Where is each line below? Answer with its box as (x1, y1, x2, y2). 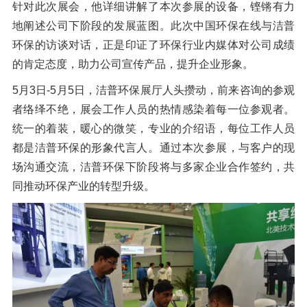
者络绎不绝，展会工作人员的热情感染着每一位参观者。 (12, 103, 295, 116)
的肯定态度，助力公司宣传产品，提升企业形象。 (12, 58, 254, 71)
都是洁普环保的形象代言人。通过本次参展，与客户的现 (12, 142, 295, 154)
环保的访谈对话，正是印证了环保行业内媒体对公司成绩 (12, 39, 295, 51)
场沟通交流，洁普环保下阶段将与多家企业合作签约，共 (12, 161, 295, 173)
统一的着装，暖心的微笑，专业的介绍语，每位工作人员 (12, 123, 295, 135)
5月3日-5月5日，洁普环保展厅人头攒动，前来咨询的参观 (12, 84, 295, 97)
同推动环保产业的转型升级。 (12, 180, 155, 193)
